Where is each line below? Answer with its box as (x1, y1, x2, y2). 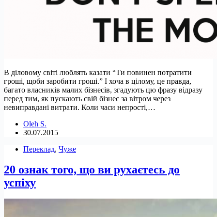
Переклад (23, 144, 55, 153)
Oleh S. (23, 119, 46, 128)
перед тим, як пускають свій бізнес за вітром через (4, 94, 170, 103)
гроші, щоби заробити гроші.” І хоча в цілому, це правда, (4, 77, 191, 85)
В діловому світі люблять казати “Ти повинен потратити (4, 68, 192, 77)
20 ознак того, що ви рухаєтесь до (4, 163, 180, 176)
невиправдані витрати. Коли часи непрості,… (4, 103, 155, 111)
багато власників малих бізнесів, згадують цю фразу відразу (4, 85, 202, 94)
